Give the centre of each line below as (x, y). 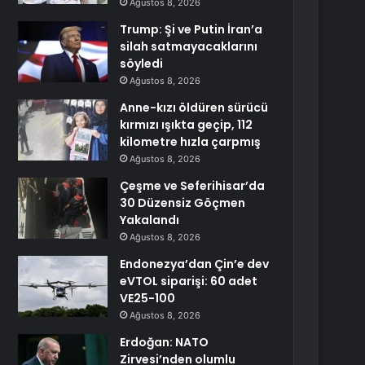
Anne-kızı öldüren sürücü (194, 108)
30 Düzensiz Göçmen (183, 203)
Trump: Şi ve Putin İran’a (191, 29)
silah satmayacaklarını (189, 46)
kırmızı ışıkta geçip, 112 (187, 125)
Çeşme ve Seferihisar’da (193, 186)
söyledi (142, 64)
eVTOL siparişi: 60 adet (189, 281)
